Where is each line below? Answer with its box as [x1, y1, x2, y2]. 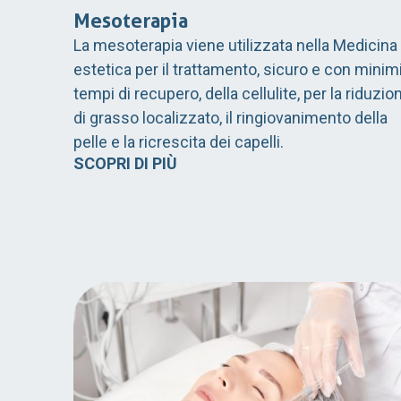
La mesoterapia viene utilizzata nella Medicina [73, 36, 397, 55]
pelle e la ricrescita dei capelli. [73, 132, 284, 152]
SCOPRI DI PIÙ [73, 154, 177, 174]
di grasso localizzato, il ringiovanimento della [73, 108, 388, 128]
